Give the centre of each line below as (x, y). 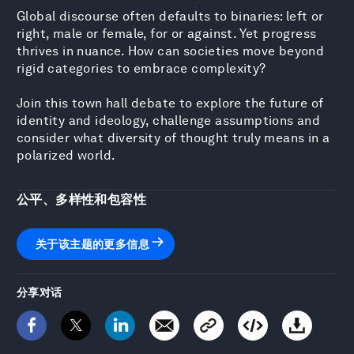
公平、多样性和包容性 (81, 199)
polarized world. (66, 155)
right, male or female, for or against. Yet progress (167, 33)
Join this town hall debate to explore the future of (170, 103)
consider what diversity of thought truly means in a (173, 137)
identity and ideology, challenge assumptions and (169, 120)
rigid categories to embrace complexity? (141, 68)
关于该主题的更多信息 (92, 244)
